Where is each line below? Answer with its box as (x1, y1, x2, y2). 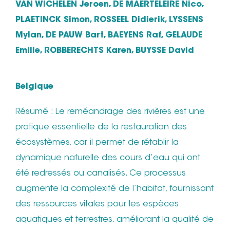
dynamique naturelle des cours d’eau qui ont (15, 154, 200, 163)
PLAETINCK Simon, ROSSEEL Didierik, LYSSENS (15, 16, 203, 25)
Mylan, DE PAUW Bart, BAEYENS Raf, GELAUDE (15, 31, 202, 40)
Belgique (15, 83, 53, 91)
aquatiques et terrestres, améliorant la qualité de (15, 216, 214, 224)
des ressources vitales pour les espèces (15, 200, 179, 209)
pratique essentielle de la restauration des (15, 123, 187, 132)
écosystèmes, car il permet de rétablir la (15, 139, 179, 147)
